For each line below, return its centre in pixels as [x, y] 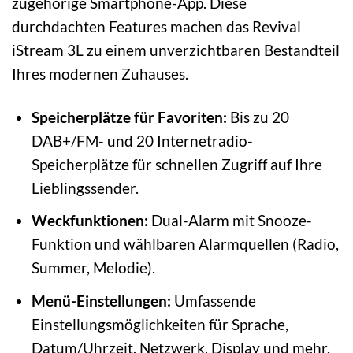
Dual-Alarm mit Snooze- [230, 221]
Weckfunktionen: [89, 221]
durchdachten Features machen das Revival [156, 26]
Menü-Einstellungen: [101, 300]
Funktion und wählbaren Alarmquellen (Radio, [185, 244]
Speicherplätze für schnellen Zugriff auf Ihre [176, 164]
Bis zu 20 [258, 117]
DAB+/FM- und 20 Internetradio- [142, 140]
